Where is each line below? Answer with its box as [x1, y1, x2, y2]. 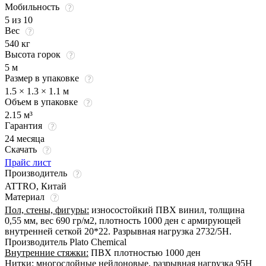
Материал [5, 191, 47, 202]
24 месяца [5, 133, 45, 144]
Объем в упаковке [5, 96, 80, 107]
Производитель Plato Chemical [5, 236, 126, 247]
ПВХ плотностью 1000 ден [88, 247, 201, 258]
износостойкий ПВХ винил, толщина [89, 204, 245, 215]
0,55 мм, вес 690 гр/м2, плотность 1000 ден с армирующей [5, 215, 241, 226]
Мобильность [5, 1, 62, 12]
